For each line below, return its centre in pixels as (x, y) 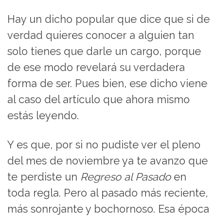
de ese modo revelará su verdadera (96, 68)
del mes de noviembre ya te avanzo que (108, 161)
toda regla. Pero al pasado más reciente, (108, 193)
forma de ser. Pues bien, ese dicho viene (107, 84)
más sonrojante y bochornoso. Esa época (108, 209)
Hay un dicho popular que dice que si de (109, 19)
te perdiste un (44, 177)
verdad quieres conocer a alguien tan (101, 36)
